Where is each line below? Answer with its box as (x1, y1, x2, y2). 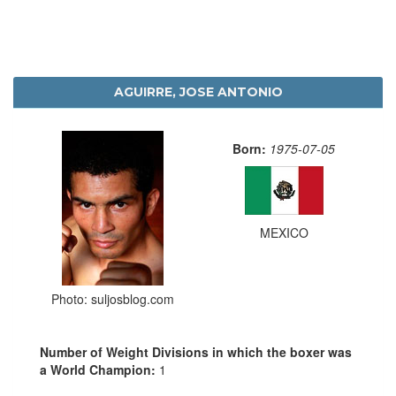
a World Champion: (40, 360, 159, 378)
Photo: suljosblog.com (50, 289, 174, 308)
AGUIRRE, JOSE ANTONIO (113, 83, 283, 100)
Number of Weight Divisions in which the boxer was (40, 342, 352, 361)
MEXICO (259, 223, 308, 241)
